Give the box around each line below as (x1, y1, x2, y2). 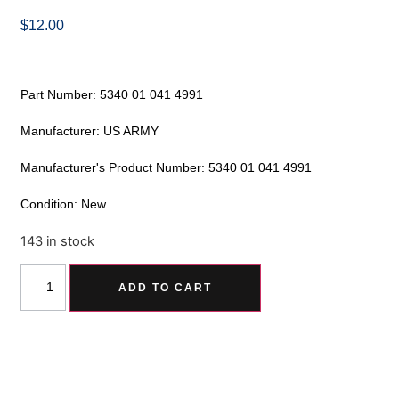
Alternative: (265, 266, 343, 285)
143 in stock (20, 232, 95, 249)
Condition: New (20, 196, 107, 211)
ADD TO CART (118, 281, 213, 294)
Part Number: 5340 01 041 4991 (20, 86, 204, 102)
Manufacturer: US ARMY (20, 123, 159, 138)
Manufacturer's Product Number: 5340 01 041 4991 (20, 159, 313, 175)
